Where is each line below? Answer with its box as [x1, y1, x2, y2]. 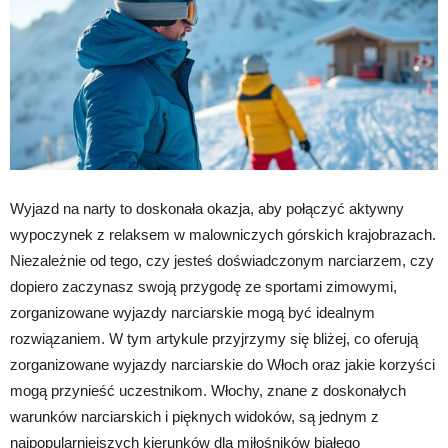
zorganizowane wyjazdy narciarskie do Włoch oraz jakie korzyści [10, 355, 435, 373]
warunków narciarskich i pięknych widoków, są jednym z [10, 407, 379, 425]
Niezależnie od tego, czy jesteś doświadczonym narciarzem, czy [10, 251, 434, 269]
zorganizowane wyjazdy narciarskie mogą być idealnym [10, 303, 375, 321]
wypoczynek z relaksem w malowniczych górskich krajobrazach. [10, 225, 436, 243]
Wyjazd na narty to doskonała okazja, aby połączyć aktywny [10, 199, 404, 217]
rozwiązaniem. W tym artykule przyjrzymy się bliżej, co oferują [10, 329, 418, 347]
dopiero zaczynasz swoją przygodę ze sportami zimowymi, [10, 277, 397, 295]
